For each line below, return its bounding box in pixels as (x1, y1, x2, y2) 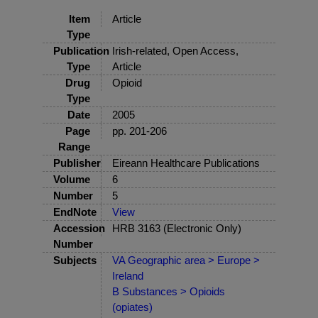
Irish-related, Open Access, (112, 45, 238, 57)
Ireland (112, 270, 143, 283)
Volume (53, 173, 90, 186)
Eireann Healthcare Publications (112, 157, 260, 170)
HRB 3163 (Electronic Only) (112, 222, 241, 235)
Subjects (53, 254, 97, 267)
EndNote (53, 206, 97, 219)
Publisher (53, 157, 101, 170)
